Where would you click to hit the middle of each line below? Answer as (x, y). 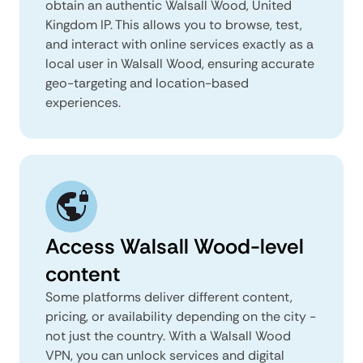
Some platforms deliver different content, (169, 297)
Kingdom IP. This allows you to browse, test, (174, 24)
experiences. (83, 102)
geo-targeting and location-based (147, 83)
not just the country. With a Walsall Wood (168, 335)
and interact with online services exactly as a (179, 44)
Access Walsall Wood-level (175, 246)
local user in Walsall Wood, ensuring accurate (180, 63)
